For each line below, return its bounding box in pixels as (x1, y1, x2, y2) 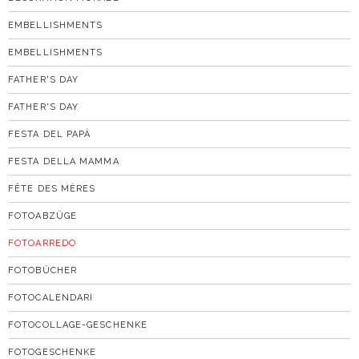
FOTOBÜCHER (8, 264, 77, 276)
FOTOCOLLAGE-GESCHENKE (8, 319, 148, 330)
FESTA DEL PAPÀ (8, 128, 91, 139)
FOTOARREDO (8, 237, 76, 248)
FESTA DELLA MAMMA (8, 155, 119, 167)
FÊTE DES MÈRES (8, 183, 96, 194)
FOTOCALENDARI (8, 292, 94, 303)
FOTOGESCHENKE (8, 346, 97, 357)
